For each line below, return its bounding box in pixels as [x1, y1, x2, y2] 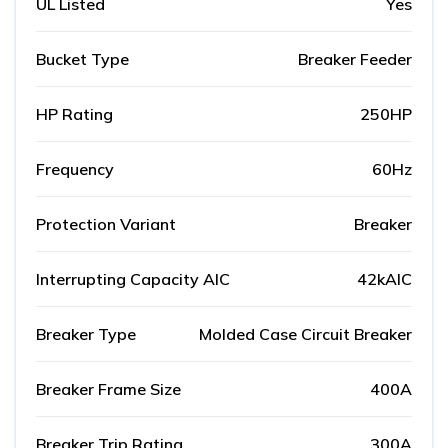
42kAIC [357, 269, 412, 290]
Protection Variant [36, 214, 176, 235]
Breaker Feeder [298, 49, 412, 70]
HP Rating [36, 104, 113, 125]
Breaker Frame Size [36, 379, 181, 400]
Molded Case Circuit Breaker [199, 324, 412, 345]
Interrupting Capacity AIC [36, 269, 230, 290]
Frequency [36, 159, 114, 180]
